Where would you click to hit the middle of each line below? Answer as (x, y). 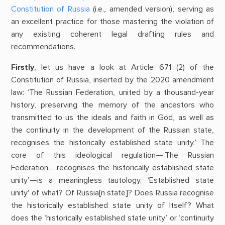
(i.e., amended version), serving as (152, 9)
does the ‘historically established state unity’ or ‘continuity (113, 218)
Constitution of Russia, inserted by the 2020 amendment (113, 80)
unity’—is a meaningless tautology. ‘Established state (113, 180)
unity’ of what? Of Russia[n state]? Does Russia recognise (113, 193)
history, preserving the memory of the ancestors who (113, 105)
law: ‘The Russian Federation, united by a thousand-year (113, 92)
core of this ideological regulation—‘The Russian (113, 155)
